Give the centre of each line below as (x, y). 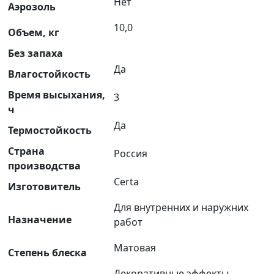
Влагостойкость (49, 74)
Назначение (40, 220)
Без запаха (35, 54)
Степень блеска (47, 253)
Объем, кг (34, 33)
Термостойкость (50, 131)
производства (44, 166)
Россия (131, 154)
